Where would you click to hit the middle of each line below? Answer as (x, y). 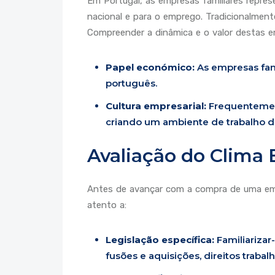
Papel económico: (150, 67)
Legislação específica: (160, 239)
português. (131, 83)
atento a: (107, 205)
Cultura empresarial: (156, 106)
